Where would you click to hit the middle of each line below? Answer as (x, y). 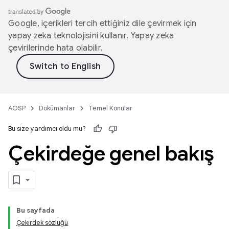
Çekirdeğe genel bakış (111, 153)
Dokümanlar (57, 108)
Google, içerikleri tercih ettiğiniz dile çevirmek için (102, 24)
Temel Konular (110, 108)
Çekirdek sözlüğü (42, 223)
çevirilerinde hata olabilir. (55, 48)
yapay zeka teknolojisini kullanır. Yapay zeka (91, 36)
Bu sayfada (36, 210)
